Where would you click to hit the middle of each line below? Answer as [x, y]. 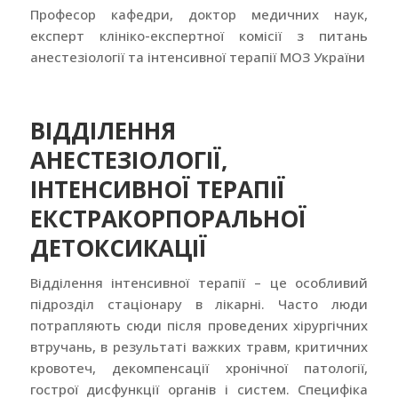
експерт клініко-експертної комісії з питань [199, 35]
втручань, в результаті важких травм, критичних [199, 346]
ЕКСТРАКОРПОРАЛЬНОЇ [168, 218]
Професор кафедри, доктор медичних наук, [199, 14]
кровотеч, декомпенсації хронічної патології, [199, 367]
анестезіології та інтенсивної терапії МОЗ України [197, 56]
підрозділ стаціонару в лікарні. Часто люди [199, 303]
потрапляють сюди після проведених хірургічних [199, 325]
